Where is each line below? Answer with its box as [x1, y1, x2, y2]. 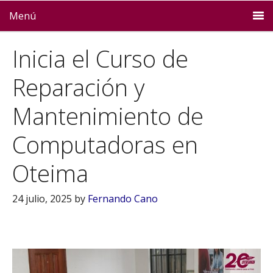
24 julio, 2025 [12, 192, 72, 205]
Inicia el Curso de [12, 43, 188, 74]
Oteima [12, 157, 88, 189]
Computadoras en [12, 129, 198, 160]
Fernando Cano [88, 192, 158, 205]
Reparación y [12, 71, 144, 103]
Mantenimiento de [12, 100, 204, 132]
